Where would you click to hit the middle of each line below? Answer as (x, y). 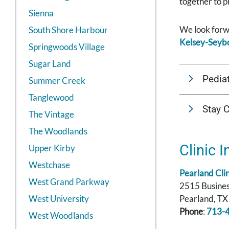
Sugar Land (50, 64)
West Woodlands (61, 216)
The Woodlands (58, 131)
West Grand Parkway (69, 182)
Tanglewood (51, 98)
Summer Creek (57, 81)
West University (59, 199)
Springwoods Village (67, 47)
